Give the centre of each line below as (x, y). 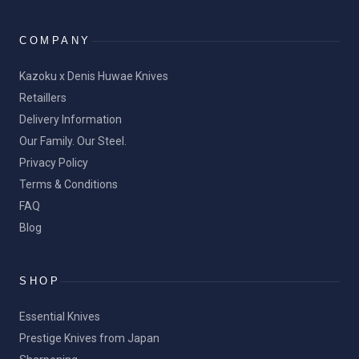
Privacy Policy (54, 163)
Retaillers (43, 98)
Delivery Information (71, 119)
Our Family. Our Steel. (73, 141)
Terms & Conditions (69, 184)
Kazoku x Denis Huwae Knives (94, 76)
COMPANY (55, 40)
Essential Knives (60, 317)
